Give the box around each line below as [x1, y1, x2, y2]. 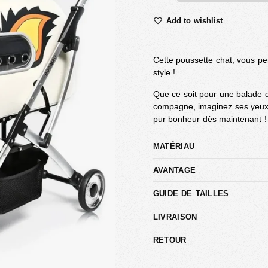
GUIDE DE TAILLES [153, 188, 229, 198]
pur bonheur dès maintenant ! [153, 114, 267, 124]
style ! [153, 67, 176, 77]
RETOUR [153, 236, 187, 245]
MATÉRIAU [153, 142, 195, 151]
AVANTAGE [153, 165, 196, 175]
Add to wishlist [166, 16, 223, 25]
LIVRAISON [153, 212, 197, 221]
